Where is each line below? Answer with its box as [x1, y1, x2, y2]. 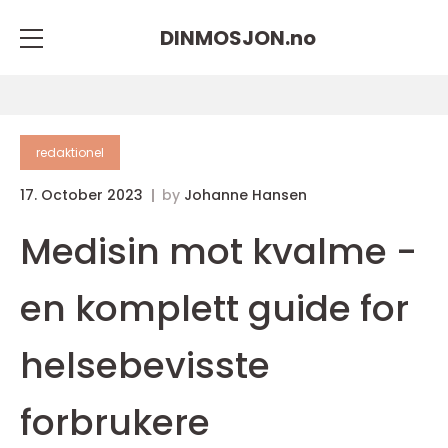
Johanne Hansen [184, 185, 307, 205]
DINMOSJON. [160, 23, 290, 52]
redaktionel [36, 144, 104, 161]
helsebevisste [20, 340, 270, 391]
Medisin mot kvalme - [20, 226, 417, 277]
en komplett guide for [20, 283, 409, 334]
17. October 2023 [20, 185, 147, 205]
